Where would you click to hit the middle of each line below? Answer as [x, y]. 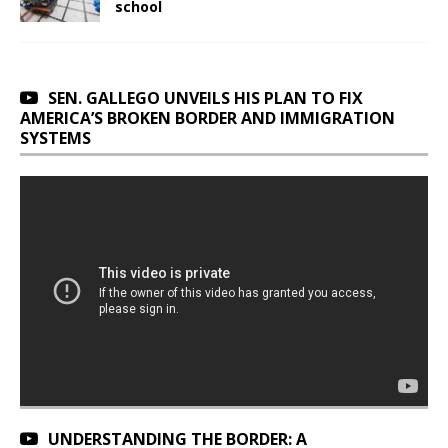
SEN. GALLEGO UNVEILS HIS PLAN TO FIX [205, 98]
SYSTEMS [55, 138]
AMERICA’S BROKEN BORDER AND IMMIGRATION [207, 118]
